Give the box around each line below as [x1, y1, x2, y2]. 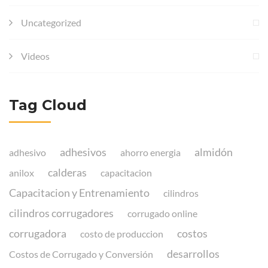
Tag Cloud [9, 96, 87, 114]
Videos [21, 50, 50, 62]
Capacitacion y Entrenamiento [9, 185, 150, 199]
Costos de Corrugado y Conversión [9, 248, 153, 260]
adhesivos [60, 145, 106, 159]
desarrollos [167, 246, 220, 260]
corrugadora [9, 226, 66, 240]
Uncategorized [21, 16, 81, 28]
